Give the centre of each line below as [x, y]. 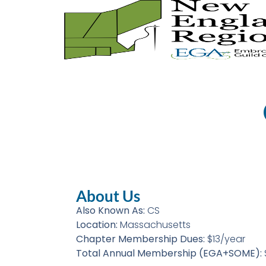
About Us [108, 196]
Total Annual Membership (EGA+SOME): [170, 254]
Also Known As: [111, 211]
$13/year [226, 239]
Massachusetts [155, 225]
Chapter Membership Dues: [141, 239]
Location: [98, 225]
